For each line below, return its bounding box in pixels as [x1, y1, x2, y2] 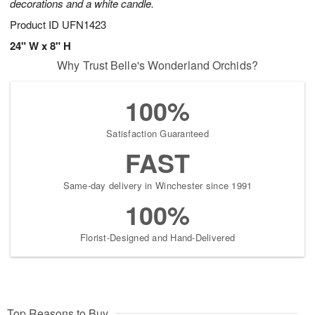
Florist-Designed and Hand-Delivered [79, 231, 236, 245]
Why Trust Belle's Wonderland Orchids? [57, 57, 258, 74]
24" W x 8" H [10, 38, 71, 54]
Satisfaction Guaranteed [106, 127, 209, 141]
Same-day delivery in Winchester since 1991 [63, 179, 252, 193]
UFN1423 [62, 17, 106, 32]
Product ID [10, 17, 62, 32]
